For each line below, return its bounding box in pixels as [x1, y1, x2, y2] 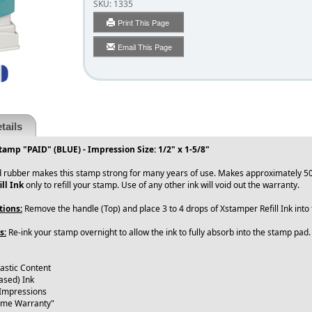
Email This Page [117, 41, 172, 53]
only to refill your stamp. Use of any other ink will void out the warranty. [24, 179, 306, 192]
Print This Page [118, 17, 171, 29]
